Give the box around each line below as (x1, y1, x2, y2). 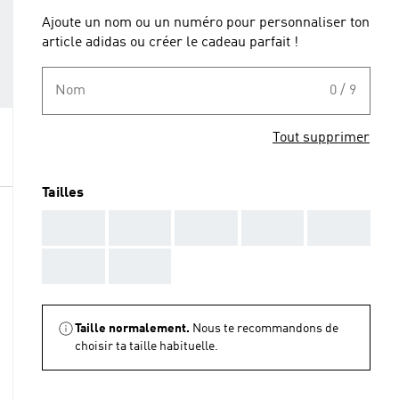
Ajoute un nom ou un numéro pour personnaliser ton (42, 16, 370, 30)
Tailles (42, 186, 84, 200)
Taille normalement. (75, 322, 190, 335)
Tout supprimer (273, 131, 370, 145)
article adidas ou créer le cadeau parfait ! (42, 36, 298, 50)
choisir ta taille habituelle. (75, 340, 218, 353)
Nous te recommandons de (192, 322, 338, 335)
